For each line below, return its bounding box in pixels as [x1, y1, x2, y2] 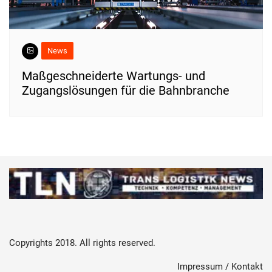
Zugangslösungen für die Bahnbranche [22, 83, 229, 98]
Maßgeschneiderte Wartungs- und [22, 68, 205, 83]
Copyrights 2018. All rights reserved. [9, 237, 155, 249]
